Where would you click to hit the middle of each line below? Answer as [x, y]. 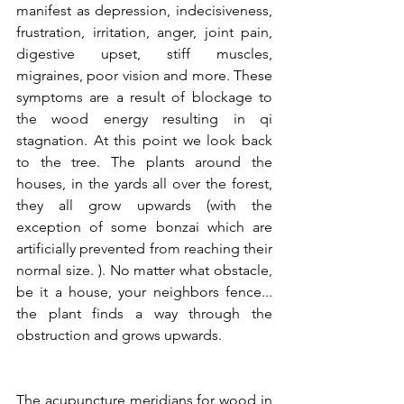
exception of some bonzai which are [144, 227]
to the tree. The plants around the [144, 162]
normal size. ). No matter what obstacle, [144, 271]
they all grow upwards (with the [144, 206]
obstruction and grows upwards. [119, 335]
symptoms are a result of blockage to [144, 97]
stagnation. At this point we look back [144, 141]
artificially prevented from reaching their [144, 249]
